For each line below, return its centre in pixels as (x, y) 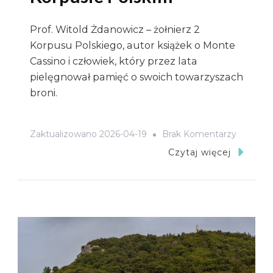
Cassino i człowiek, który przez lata (114, 61)
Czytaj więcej (199, 153)
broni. (44, 93)
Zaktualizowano (65, 134)
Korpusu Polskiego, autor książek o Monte (133, 45)
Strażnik (252, 222)
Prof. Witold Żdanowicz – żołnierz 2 (115, 29)
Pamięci (253, 240)
